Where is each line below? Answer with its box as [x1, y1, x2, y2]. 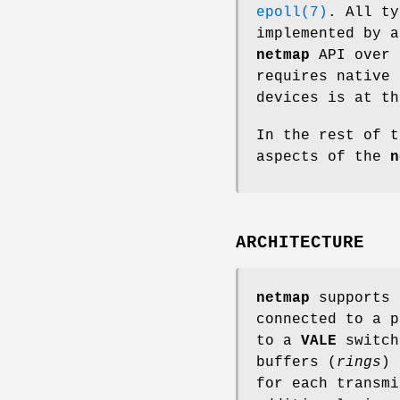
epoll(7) [256, 4, 328, 21]
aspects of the [256, 148, 390, 165]
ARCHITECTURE [236, 233, 364, 254]
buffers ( [256, 354, 337, 371]
